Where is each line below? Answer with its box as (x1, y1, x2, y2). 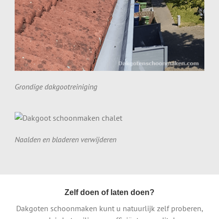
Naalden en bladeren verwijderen (14, 134, 116, 145)
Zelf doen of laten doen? (65, 188, 154, 197)
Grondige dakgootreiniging (14, 82, 97, 92)
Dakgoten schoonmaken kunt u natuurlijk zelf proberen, (16, 203, 203, 214)
